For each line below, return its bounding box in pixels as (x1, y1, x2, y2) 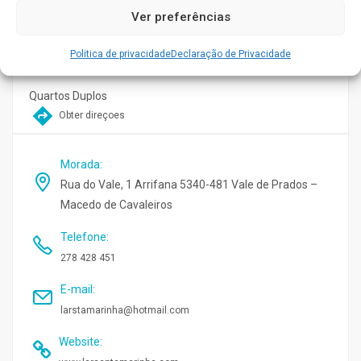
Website (59, 335, 100, 348)
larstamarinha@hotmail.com (60, 305, 189, 316)
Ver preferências (131, 10, 230, 24)
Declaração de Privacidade (171, 48, 291, 60)
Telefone (60, 230, 106, 243)
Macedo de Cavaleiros (60, 198, 172, 211)
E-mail (60, 283, 93, 296)
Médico (29, 11, 66, 25)
